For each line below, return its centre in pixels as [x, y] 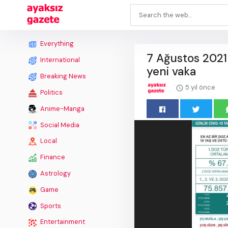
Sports [50, 206]
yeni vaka [171, 72]
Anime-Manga [62, 108]
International [59, 60]
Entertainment [62, 222]
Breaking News [62, 76]
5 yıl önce [199, 87]
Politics [51, 92]
